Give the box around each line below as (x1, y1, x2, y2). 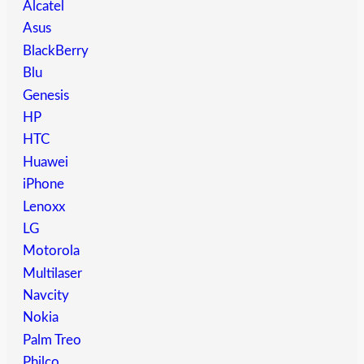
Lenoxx (23, 199, 65, 214)
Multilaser (23, 266, 82, 280)
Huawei (23, 154, 68, 169)
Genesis (23, 88, 69, 102)
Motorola (23, 244, 80, 258)
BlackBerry (23, 43, 89, 58)
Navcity (23, 288, 69, 303)
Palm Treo (23, 332, 81, 347)
